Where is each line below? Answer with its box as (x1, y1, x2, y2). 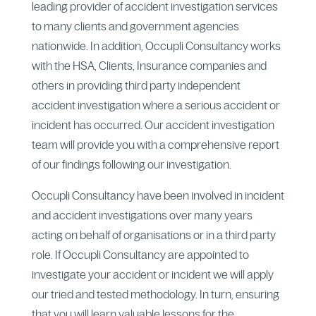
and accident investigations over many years (31, 208, 253, 221)
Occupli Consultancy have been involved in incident (31, 188, 284, 202)
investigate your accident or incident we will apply (31, 267, 274, 281)
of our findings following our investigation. (31, 157, 231, 171)
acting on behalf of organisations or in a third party (31, 228, 276, 241)
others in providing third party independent (31, 78, 241, 92)
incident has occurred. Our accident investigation (31, 118, 274, 131)
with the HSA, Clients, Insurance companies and (31, 59, 267, 72)
